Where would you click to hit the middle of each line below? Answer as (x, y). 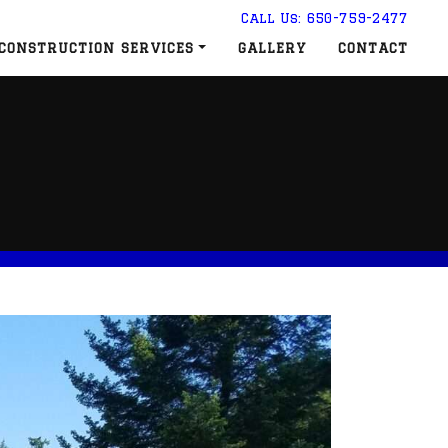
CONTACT (373, 47)
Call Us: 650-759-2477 (324, 17)
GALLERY (272, 47)
